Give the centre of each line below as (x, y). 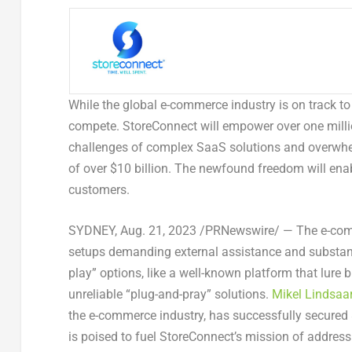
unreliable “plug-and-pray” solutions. (170, 295)
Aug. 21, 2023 (158, 231)
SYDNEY (91, 231)
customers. (99, 189)
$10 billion (139, 168)
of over (89, 168)
